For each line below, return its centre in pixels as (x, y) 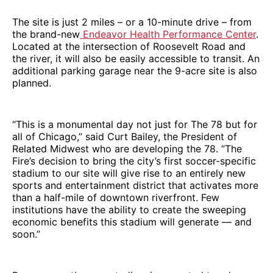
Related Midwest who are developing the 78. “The (127, 148)
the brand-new (46, 34)
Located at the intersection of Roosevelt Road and (129, 46)
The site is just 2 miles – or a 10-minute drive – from (132, 22)
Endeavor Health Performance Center (168, 34)
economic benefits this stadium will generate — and (132, 222)
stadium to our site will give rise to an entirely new (129, 173)
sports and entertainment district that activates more (135, 185)
